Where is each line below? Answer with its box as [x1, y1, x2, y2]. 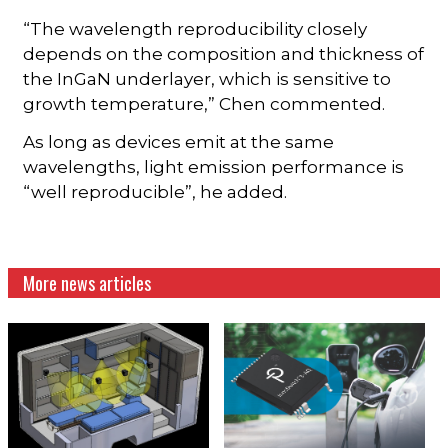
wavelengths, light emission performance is [23, 157, 405, 178]
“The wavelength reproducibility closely [23, 19, 368, 40]
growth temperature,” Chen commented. [23, 94, 386, 115]
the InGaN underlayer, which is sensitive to [23, 69, 392, 90]
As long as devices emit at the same [23, 132, 335, 153]
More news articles [23, 270, 152, 297]
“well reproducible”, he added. [23, 182, 288, 203]
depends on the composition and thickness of [23, 44, 425, 65]
